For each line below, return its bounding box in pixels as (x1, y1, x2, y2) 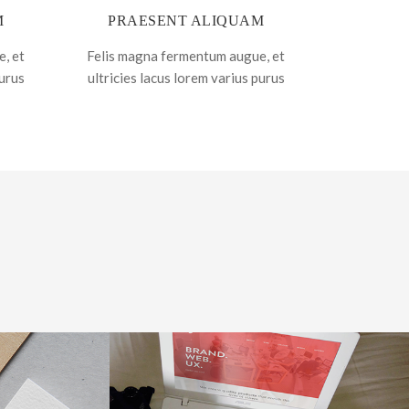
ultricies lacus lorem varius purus (87, 69, 285, 86)
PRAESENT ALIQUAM (108, 13, 264, 28)
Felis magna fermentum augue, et (87, 47, 285, 64)
